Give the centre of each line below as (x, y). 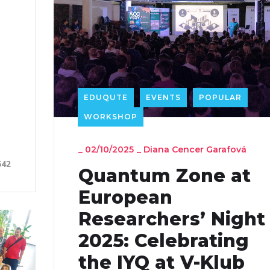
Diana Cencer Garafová (195, 149)
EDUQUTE (106, 97)
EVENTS (163, 97)
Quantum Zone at (165, 175)
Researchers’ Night (172, 219)
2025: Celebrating (164, 240)
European (125, 197)
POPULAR (220, 97)
